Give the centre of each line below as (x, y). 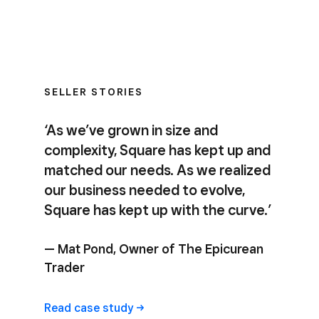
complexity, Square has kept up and (157, 150)
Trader (64, 267)
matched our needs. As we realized (157, 170)
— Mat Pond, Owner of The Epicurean (154, 249)
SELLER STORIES (94, 92)
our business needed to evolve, (145, 190)
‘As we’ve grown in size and (131, 130)
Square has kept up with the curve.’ (158, 210)
